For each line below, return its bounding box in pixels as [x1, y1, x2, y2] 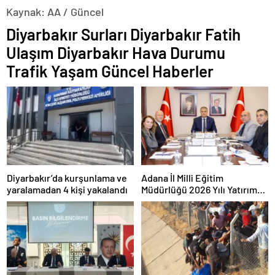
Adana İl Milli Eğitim [141, 171, 223, 184]
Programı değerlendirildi [141, 195, 246, 207]
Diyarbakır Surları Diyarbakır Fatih [6, 25, 241, 44]
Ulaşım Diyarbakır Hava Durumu [6, 43, 225, 63]
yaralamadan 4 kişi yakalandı [7, 183, 128, 195]
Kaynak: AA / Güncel [6, 5, 104, 19]
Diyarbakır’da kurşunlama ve [7, 171, 127, 184]
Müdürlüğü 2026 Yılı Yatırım [141, 183, 257, 195]
